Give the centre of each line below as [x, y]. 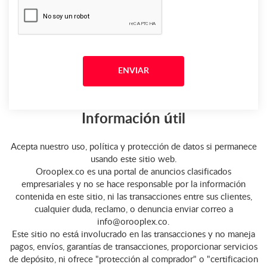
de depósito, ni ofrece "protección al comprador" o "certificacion [133, 260]
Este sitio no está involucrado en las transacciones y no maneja [133, 235]
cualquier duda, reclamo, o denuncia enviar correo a [133, 209]
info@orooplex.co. [133, 222]
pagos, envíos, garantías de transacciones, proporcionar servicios [133, 247]
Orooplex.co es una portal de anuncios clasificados [133, 172]
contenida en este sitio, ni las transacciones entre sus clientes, [133, 197]
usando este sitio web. [133, 159]
